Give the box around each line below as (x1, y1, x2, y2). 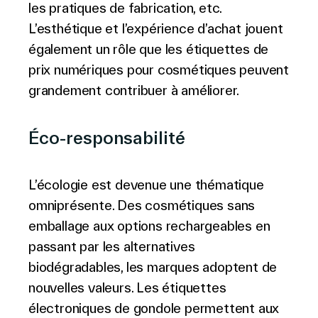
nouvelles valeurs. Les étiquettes (28, 280, 226, 295)
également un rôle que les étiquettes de (28, 41, 269, 57)
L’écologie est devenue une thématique (28, 177, 264, 192)
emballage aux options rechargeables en (28, 218, 270, 234)
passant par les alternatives (28, 238, 195, 254)
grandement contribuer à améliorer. (28, 82, 240, 98)
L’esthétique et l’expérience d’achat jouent (28, 21, 283, 36)
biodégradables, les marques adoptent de (28, 259, 278, 275)
